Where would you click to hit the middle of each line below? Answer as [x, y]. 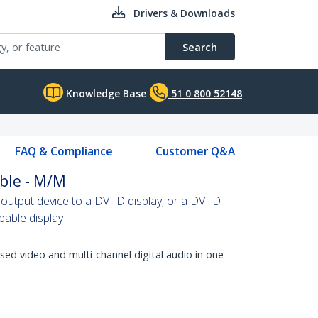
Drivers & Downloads [184, 13]
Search [200, 47]
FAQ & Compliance [64, 151]
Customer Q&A [195, 151]
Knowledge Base [105, 93]
